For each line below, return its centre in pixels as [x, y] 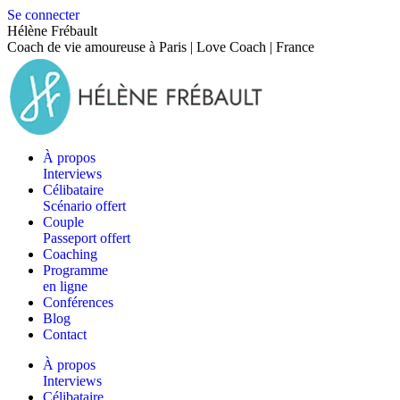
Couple [63, 222]
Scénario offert [84, 206]
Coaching [70, 254]
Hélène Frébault [52, 31]
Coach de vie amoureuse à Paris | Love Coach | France [161, 47]
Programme [75, 270]
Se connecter [43, 15]
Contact [65, 334]
